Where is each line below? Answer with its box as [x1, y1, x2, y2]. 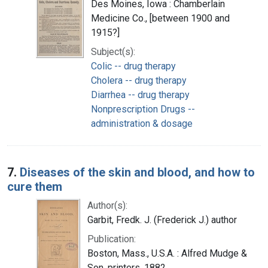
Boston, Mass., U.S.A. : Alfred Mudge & [87, 247, 247, 259]
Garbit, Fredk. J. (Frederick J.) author [87, 214, 237, 226]
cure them [7, 179, 62, 194]
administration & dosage [91, 117, 193, 129]
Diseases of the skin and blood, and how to [20, 165, 255, 179]
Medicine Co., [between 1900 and [91, 12, 230, 24]
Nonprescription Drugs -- [91, 103, 195, 115]
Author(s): [87, 199, 127, 211]
